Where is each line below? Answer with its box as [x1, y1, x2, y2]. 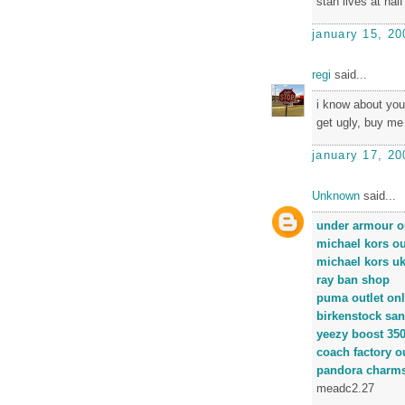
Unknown [312, 189, 360, 202]
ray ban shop [316, 272, 390, 287]
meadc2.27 [316, 381, 374, 395]
